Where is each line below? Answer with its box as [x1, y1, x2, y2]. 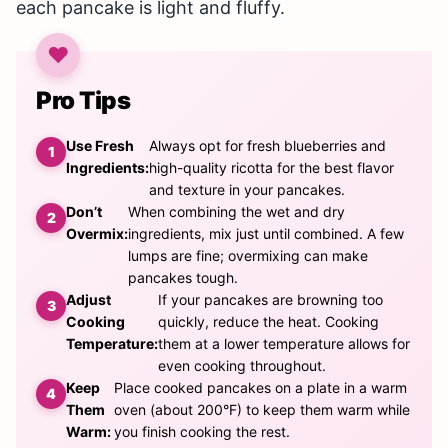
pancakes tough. [128, 269, 238, 287]
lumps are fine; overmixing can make [128, 247, 368, 265]
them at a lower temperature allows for [158, 335, 410, 353]
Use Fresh [66, 137, 134, 155]
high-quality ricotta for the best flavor [149, 159, 394, 177]
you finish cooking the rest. [113, 423, 290, 441]
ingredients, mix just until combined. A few [128, 225, 404, 243]
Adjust [66, 291, 111, 309]
